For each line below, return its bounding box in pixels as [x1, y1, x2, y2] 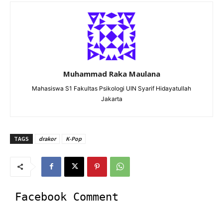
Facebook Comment [15, 190, 118, 203]
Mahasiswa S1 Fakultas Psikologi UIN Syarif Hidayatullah [32, 84, 191, 92]
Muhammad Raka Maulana [63, 68, 160, 79]
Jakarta [101, 95, 122, 103]
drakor [39, 134, 56, 142]
